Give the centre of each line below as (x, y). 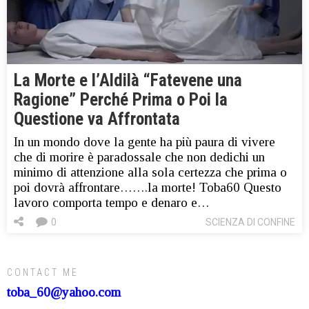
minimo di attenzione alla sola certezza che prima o (150, 172)
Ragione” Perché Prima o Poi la (121, 100)
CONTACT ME (43, 273)
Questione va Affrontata (97, 119)
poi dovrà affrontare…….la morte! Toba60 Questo (148, 188)
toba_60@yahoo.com (64, 292)
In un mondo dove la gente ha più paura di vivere (144, 142)
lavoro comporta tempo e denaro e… (112, 203)
